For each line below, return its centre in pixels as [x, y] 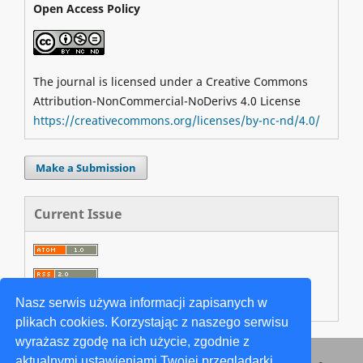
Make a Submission [86, 168]
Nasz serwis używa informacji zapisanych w [142, 302]
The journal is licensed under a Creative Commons [170, 82]
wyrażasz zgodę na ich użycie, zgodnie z [133, 341]
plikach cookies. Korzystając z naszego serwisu [152, 322]
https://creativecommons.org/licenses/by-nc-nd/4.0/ [176, 121]
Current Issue [77, 214]
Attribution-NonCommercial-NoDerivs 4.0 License [167, 101]
